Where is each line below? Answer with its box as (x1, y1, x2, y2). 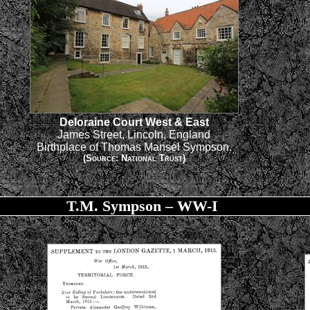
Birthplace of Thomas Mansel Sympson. (36, 141, 232, 154)
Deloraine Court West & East (59, 116, 209, 129)
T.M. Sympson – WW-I (66, 197, 218, 215)
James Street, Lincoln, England (57, 129, 211, 141)
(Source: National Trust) (82, 154, 185, 164)
